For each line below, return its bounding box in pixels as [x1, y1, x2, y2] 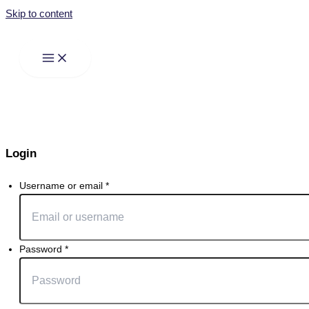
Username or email [19, 180, 106, 192]
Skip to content [6, 8, 72, 19]
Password [19, 243, 65, 255]
